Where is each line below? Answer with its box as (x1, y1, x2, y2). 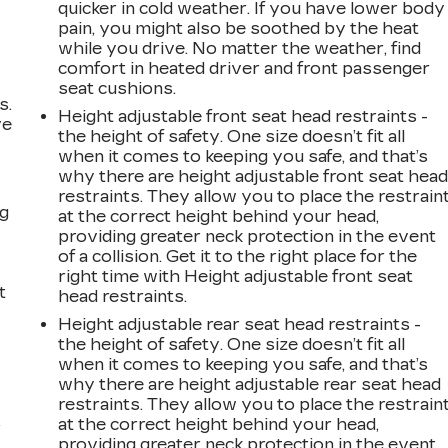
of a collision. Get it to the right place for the (58, 246, 418, 266)
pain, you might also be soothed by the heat (58, 18, 420, 38)
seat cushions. (58, 78, 177, 98)
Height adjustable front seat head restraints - (58, 106, 429, 126)
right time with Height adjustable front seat (58, 266, 414, 286)
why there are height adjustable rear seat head (58, 374, 442, 394)
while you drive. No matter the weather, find (58, 38, 422, 58)
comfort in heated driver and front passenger (58, 58, 431, 78)
